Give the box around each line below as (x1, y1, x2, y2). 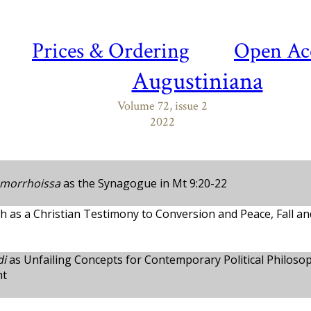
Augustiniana (131, 65, 263, 98)
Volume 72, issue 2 (117, 98, 208, 114)
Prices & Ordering (32, 37, 190, 65)
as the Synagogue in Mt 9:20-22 (60, 176, 227, 191)
